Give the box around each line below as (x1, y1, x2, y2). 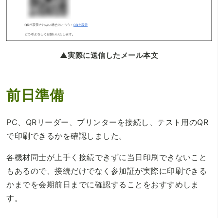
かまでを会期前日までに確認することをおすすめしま (6, 180, 199, 190)
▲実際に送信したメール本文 (59, 50, 159, 60)
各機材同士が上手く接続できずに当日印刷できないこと (6, 152, 207, 163)
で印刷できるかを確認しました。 (6, 131, 127, 141)
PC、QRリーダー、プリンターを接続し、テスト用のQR (6, 117, 209, 127)
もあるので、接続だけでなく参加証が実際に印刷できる (6, 166, 207, 176)
